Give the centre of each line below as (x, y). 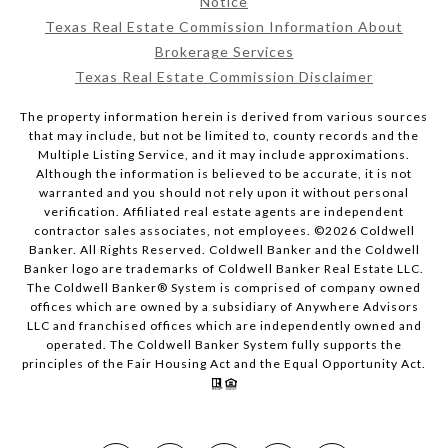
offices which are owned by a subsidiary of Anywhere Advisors (224, 306)
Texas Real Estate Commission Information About (224, 26)
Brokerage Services (224, 51)
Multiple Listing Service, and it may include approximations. (224, 154)
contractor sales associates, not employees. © (179, 230)
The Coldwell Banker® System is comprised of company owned (224, 287)
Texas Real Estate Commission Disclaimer (224, 76)
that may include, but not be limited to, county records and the (224, 135)
